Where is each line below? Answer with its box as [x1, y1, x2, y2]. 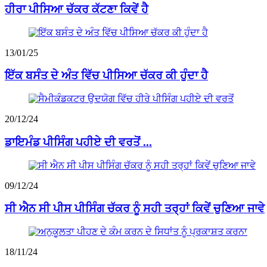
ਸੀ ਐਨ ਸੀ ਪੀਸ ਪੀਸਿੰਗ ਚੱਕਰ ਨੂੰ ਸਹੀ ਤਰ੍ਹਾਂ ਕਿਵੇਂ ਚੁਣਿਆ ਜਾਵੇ [5, 202, 265, 215]
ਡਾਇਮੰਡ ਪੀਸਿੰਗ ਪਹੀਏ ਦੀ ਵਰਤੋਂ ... [5, 135, 152, 148]
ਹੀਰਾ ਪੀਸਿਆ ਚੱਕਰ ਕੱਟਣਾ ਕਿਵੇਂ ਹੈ [5, 2, 148, 15]
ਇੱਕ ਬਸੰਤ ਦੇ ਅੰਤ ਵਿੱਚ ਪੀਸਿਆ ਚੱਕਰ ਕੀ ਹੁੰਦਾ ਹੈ [5, 69, 208, 82]
